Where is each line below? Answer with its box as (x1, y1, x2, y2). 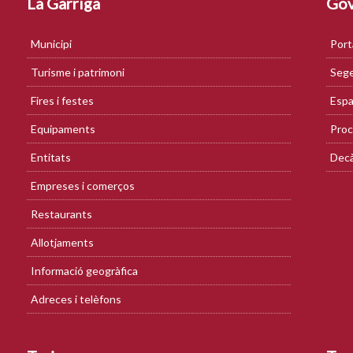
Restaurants (31, 207, 92, 221)
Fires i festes (31, 94, 94, 107)
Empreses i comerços (31, 179, 135, 192)
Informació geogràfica (31, 264, 138, 277)
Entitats (31, 150, 71, 164)
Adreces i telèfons (31, 292, 121, 306)
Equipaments (31, 122, 95, 136)
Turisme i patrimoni (31, 65, 124, 79)
